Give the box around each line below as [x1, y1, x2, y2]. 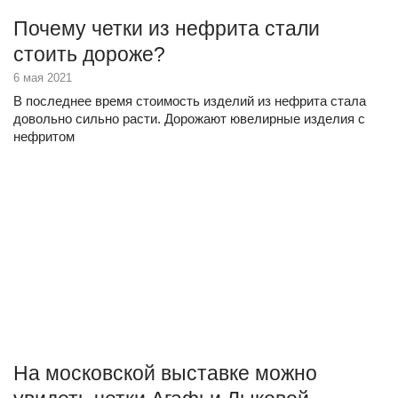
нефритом [13, 129, 75, 144]
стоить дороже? [13, 43, 165, 66]
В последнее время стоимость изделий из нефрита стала [13, 93, 366, 108]
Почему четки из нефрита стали [13, 17, 320, 40]
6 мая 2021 [13, 71, 72, 84]
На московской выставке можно [13, 362, 317, 385]
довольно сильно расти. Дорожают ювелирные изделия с [13, 111, 365, 126]
